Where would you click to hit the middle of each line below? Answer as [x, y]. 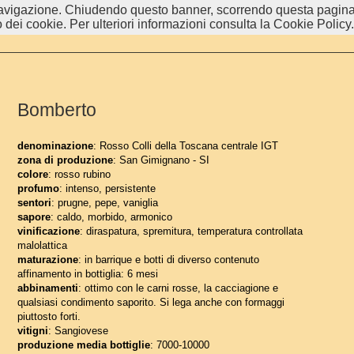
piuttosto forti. [49, 316]
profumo [38, 188]
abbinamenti [48, 288]
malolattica [42, 245]
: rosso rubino [79, 174]
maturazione [48, 260]
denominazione [55, 146]
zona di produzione [65, 160]
